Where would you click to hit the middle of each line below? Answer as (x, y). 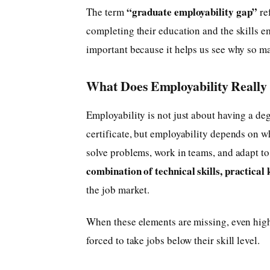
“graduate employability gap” (192, 12)
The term (106, 12)
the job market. (118, 190)
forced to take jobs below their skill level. (173, 240)
